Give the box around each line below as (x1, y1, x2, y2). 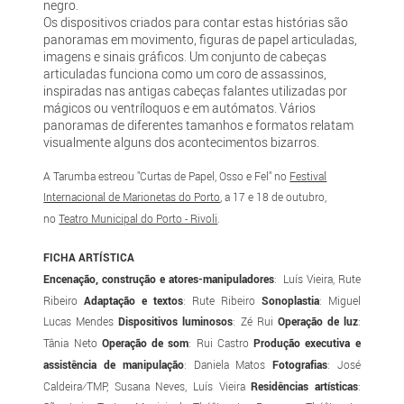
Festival (289, 168, 327, 183)
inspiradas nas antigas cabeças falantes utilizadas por (43, 81, 348, 99)
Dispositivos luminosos (118, 314, 234, 329)
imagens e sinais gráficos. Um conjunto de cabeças (43, 47, 327, 65)
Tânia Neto (43, 335, 97, 351)
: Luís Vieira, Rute (273, 271, 361, 286)
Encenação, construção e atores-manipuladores (43, 271, 274, 286)
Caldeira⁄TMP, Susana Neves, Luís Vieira (43, 378, 252, 393)
